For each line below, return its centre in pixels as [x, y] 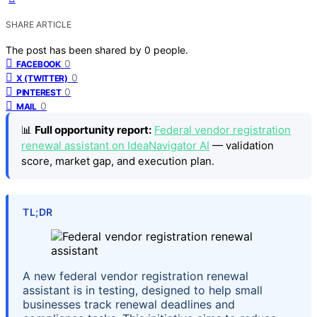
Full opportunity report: [93, 129]
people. [171, 50]
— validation [242, 145]
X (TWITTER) [42, 78]
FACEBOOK [39, 64]
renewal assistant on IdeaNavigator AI [115, 145]
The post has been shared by [75, 50]
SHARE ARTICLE [39, 24]
